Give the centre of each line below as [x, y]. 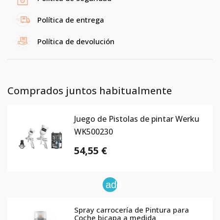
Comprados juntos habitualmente [90, 90]
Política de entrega [71, 19]
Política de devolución [76, 41]
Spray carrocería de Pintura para [132, 209]
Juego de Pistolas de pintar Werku [137, 119]
